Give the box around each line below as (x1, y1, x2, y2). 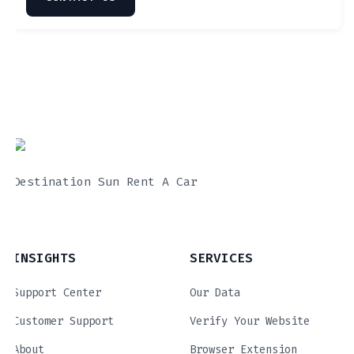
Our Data (190, 285, 240, 300)
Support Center (13, 285, 101, 300)
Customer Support (13, 314, 114, 329)
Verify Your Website (190, 314, 310, 329)
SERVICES (190, 250, 253, 266)
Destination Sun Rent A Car (13, 174, 198, 190)
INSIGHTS (13, 250, 76, 266)
